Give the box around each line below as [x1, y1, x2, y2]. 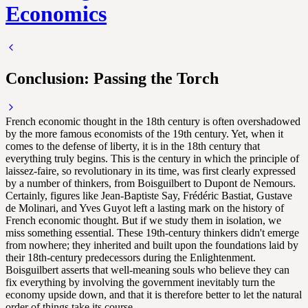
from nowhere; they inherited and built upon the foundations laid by [5, 239, 298, 251]
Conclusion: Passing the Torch [5, 69, 219, 87]
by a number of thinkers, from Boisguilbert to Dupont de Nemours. [5, 177, 296, 189]
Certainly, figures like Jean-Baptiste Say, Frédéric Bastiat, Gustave [5, 189, 292, 201]
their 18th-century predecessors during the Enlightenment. [5, 251, 256, 263]
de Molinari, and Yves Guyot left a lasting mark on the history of [5, 201, 284, 214]
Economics [5, 1, 107, 27]
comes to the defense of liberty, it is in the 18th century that [5, 140, 260, 152]
